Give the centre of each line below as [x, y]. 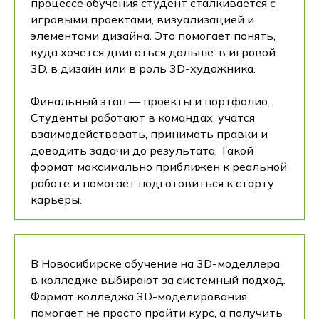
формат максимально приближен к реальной [159, 166]
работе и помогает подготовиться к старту [152, 183]
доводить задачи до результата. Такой [142, 150]
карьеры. [56, 199]
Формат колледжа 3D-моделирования [139, 296]
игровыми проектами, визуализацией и [142, 19]
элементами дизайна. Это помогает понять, [153, 35]
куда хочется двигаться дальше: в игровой [153, 52]
